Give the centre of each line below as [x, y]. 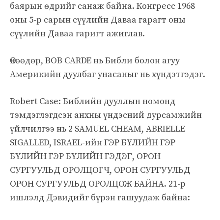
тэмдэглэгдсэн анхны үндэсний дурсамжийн [106, 115]
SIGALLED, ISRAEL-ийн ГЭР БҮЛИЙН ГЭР [93, 142]
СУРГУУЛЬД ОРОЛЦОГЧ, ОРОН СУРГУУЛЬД [100, 170]
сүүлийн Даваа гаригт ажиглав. [77, 33]
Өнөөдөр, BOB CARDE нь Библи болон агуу [95, 60]
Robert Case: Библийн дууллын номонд [93, 101]
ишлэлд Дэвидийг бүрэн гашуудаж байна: [100, 197]
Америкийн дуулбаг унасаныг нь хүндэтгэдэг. [108, 74]
